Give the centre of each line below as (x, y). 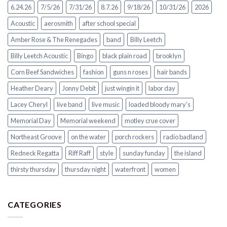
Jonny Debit (79, 88)
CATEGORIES (35, 205)
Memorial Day (31, 121)
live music (106, 105)
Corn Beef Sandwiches (42, 72)
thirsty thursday (33, 169)
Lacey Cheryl (29, 105)
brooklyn (169, 56)
